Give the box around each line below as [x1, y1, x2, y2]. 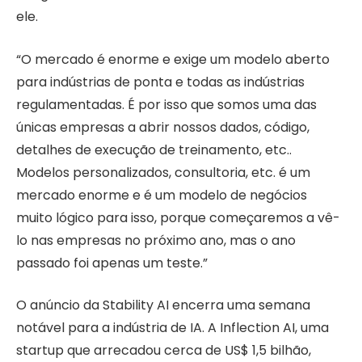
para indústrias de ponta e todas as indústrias [16, 72, 305, 91]
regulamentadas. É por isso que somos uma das [16, 95, 317, 114]
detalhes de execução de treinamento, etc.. [16, 140, 292, 159]
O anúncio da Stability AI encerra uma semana [16, 296, 310, 315]
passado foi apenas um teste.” [16, 253, 208, 272]
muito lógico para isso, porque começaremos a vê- [16, 208, 340, 227]
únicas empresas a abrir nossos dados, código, [16, 117, 309, 137]
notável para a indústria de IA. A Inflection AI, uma [16, 318, 329, 338]
